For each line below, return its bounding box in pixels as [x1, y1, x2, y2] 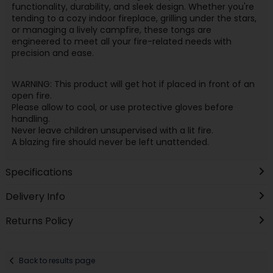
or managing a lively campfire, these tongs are [11, 24, 211, 37]
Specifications [5, 165, 73, 179]
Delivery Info [5, 189, 65, 204]
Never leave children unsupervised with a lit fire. [11, 124, 213, 137]
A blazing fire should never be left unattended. [11, 136, 209, 149]
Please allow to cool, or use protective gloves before [11, 101, 233, 114]
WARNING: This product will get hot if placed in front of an [11, 78, 255, 91]
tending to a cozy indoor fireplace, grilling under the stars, [11, 12, 257, 25]
